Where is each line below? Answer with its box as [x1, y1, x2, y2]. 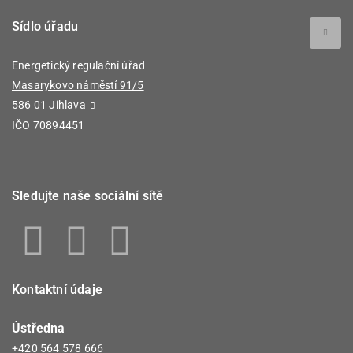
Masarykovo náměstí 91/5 [12, 79, 144, 91]
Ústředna [12, 321, 65, 336]
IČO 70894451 [12, 119, 85, 132]
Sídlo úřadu [12, 19, 79, 34]
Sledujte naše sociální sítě [12, 188, 164, 203]
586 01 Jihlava [12, 98, 86, 111]
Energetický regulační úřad [12, 59, 146, 72]
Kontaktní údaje [12, 282, 102, 297]
